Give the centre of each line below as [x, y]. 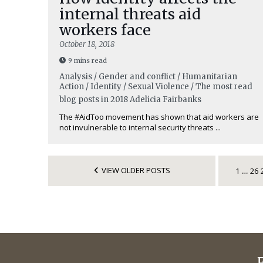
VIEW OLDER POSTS [136, 170]
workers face [105, 30]
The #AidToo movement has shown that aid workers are [159, 117]
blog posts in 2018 [94, 100]
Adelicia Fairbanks [166, 100]
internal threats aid [130, 14]
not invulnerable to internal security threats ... [140, 127]
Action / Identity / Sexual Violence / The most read [156, 87]
